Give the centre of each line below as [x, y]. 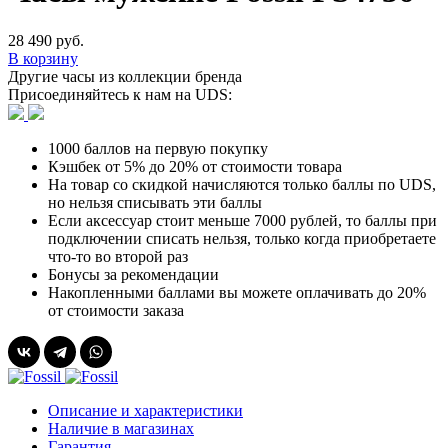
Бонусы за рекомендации [133, 274]
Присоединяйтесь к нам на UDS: [120, 94]
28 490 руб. [46, 40]
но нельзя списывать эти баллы [155, 202]
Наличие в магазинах [121, 428]
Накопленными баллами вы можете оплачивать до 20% [237, 292]
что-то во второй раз [118, 256]
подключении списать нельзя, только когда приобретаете [242, 238]
